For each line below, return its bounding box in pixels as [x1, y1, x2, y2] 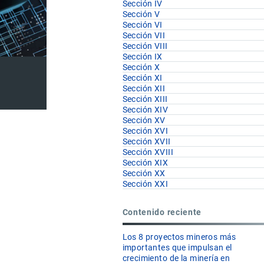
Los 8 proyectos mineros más [122, 232, 236, 242]
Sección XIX [122, 158, 169, 168]
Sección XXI [122, 179, 169, 189]
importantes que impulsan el [122, 243, 232, 253]
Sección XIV [122, 105, 169, 115]
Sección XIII [122, 94, 168, 104]
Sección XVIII [122, 147, 174, 157]
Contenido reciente [122, 207, 202, 217]
